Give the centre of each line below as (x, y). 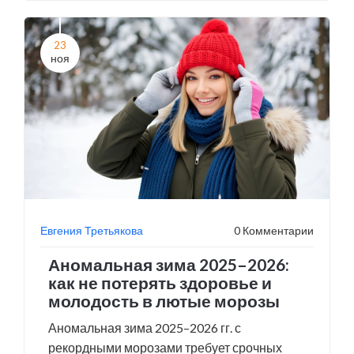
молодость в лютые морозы (164, 301)
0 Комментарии (274, 230)
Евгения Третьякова (92, 230)
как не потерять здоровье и (160, 282)
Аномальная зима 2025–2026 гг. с (145, 328)
